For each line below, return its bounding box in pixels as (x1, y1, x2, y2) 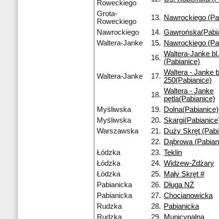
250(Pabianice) (164, 76, 212, 85)
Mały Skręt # (164, 170, 204, 178)
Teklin (164, 149, 182, 157)
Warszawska (97, 127, 138, 135)
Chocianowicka (164, 192, 213, 200)
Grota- (97, 10, 117, 18)
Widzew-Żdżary (164, 159, 214, 168)
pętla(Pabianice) (164, 95, 215, 103)
